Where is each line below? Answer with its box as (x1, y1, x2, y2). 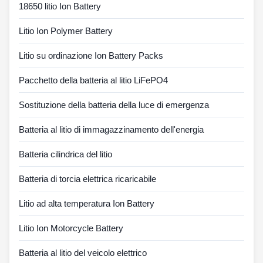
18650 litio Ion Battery (19, 1, 101, 12)
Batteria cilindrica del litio (19, 149, 112, 160)
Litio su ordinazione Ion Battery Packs (19, 50, 163, 61)
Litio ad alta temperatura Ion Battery (19, 198, 154, 209)
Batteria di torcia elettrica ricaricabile (19, 174, 156, 184)
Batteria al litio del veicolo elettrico (19, 248, 147, 258)
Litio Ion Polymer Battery (19, 26, 113, 36)
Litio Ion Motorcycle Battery (19, 223, 123, 234)
